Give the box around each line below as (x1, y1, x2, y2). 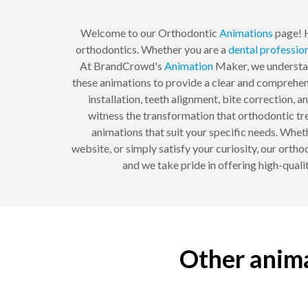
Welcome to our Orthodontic (80, 26, 219, 40)
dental (228, 43, 258, 56)
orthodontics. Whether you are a (75, 43, 228, 56)
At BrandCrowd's (79, 59, 164, 73)
